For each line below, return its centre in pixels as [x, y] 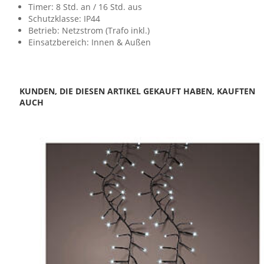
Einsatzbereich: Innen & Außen [90, 42]
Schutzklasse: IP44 [64, 18]
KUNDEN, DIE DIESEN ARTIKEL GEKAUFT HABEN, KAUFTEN [137, 91]
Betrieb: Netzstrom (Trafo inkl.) [89, 30]
